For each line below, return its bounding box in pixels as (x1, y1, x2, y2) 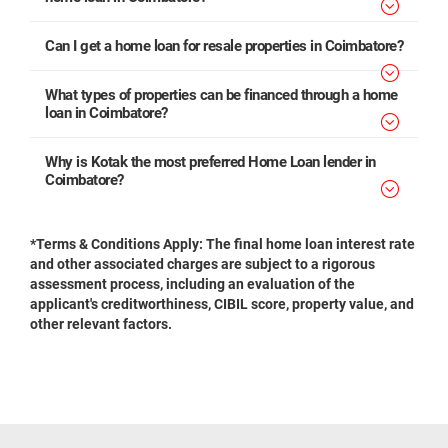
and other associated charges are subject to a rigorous (30, 256, 375, 272)
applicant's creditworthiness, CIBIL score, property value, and (30, 296, 414, 312)
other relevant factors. (30, 316, 172, 332)
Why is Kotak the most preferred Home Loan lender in (45, 153, 376, 171)
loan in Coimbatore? (45, 104, 168, 122)
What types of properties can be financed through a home (45, 86, 398, 104)
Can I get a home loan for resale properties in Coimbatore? (45, 37, 403, 55)
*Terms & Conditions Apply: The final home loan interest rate (30, 236, 415, 252)
